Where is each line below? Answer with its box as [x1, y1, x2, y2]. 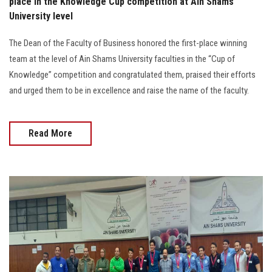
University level [9, 10, 73, 22]
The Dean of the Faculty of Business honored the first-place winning [9, 37, 247, 49]
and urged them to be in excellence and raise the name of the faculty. [9, 84, 249, 96]
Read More [29, 127, 72, 139]
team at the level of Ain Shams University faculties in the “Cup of [9, 53, 235, 64]
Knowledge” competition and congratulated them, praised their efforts [9, 69, 256, 80]
